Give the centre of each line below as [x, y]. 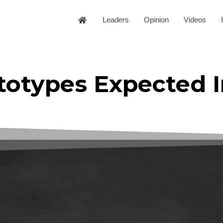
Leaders [116, 20]
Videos [195, 20]
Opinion [156, 20]
